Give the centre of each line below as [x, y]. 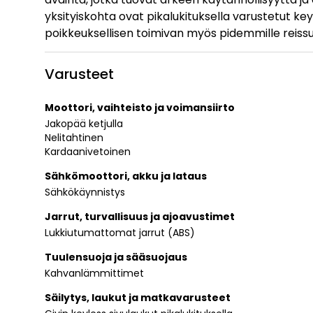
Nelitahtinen [74, 137]
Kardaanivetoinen [88, 151]
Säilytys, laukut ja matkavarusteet [138, 297]
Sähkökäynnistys [85, 192]
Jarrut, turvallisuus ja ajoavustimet [140, 216]
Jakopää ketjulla [84, 123]
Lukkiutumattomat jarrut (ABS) [120, 232]
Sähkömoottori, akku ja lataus [126, 176]
